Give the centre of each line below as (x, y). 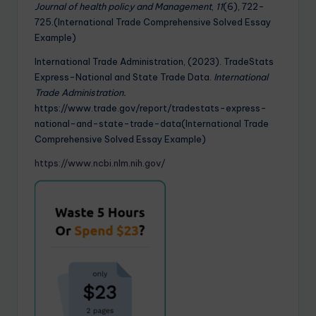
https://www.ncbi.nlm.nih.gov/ (100, 163)
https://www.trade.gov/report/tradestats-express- (151, 108)
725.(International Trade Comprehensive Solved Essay (153, 22)
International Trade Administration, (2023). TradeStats (154, 62)
